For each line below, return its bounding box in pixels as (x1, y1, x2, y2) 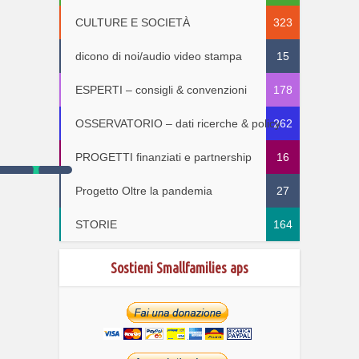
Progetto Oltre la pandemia (75, 184, 212, 198)
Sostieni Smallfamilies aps (111, 260, 248, 276)
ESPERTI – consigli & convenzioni (75, 83, 247, 97)
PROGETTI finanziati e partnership (75, 151, 252, 164)
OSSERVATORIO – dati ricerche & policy (75, 117, 280, 131)
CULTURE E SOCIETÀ (75, 16, 190, 30)
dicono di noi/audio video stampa (75, 50, 242, 63)
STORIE (75, 218, 117, 232)
